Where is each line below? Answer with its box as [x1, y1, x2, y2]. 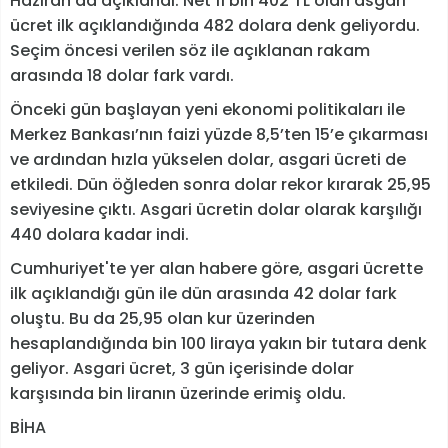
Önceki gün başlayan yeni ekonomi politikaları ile [10, 97, 405, 121]
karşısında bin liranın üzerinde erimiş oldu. [10, 381, 350, 405]
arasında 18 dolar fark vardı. [10, 63, 234, 87]
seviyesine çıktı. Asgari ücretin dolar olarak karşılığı [10, 197, 422, 221]
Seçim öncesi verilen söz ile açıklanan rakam [10, 38, 370, 62]
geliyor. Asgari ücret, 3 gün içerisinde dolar [10, 356, 354, 380]
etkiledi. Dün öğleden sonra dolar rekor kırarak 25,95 [10, 172, 431, 196]
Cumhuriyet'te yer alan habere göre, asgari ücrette [10, 256, 423, 280]
